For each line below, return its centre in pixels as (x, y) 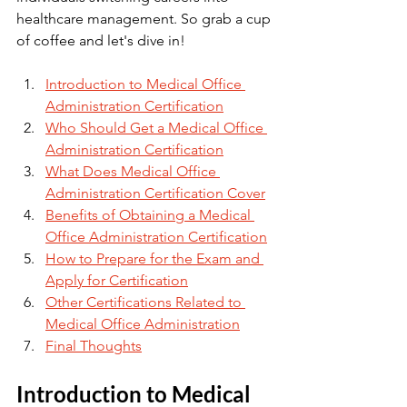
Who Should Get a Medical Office (156, 128)
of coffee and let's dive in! (101, 40)
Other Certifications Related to (145, 302)
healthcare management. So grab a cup (145, 19)
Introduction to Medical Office (145, 84)
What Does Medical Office (133, 171)
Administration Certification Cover (155, 193)
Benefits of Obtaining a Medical (150, 215)
